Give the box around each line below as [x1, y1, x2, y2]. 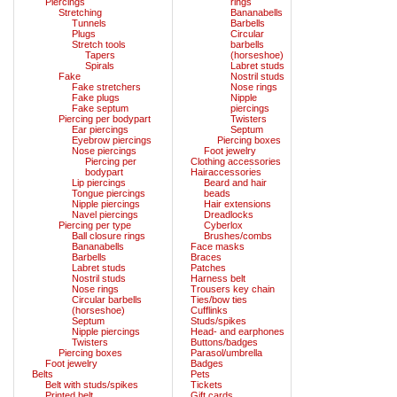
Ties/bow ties [191, 293, 247, 305]
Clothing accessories [191, 155, 281, 167]
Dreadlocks [204, 208, 253, 220]
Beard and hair [204, 176, 267, 188]
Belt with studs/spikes [45, 378, 138, 390]
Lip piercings [72, 176, 126, 188]
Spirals [85, 59, 114, 71]
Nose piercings [72, 144, 136, 156]
